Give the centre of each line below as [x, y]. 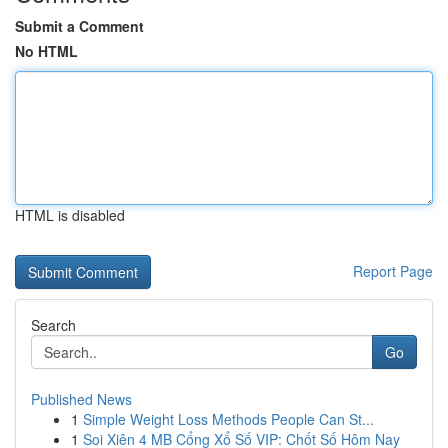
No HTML [46, 51]
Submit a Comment [79, 26]
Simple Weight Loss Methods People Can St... [228, 419]
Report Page [393, 271]
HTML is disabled [70, 215]
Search [53, 325]
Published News [81, 399]
